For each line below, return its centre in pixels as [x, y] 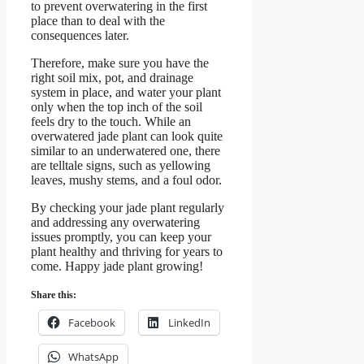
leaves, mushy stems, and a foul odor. [126, 180]
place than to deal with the [98, 20]
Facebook [92, 322]
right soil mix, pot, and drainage [112, 77]
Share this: [54, 295]
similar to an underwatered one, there [126, 150]
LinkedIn [189, 322]
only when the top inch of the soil [117, 106]
